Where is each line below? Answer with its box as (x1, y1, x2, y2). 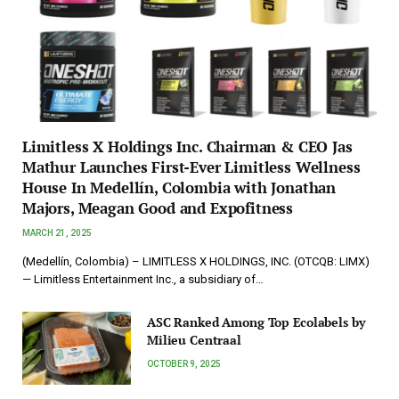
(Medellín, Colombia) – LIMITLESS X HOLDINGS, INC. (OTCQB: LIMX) (22, 255, 372, 269)
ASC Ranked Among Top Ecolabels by (147, 313, 365, 331)
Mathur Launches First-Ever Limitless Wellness (22, 157, 361, 178)
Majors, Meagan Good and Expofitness (22, 198, 294, 219)
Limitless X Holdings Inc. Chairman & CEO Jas (22, 136, 353, 158)
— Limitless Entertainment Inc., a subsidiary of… (22, 273, 264, 287)
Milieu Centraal (147, 331, 241, 349)
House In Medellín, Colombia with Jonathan (22, 177, 337, 199)
